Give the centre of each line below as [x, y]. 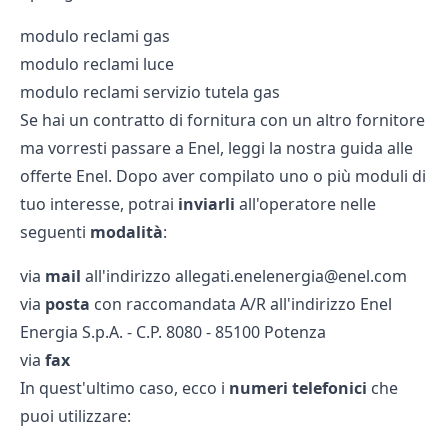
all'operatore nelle [305, 203]
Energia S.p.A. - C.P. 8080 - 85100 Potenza [173, 331]
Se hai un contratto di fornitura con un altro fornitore [222, 119]
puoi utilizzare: [75, 415]
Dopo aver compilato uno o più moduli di [269, 175]
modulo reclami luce [97, 63]
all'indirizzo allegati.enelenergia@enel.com [244, 275]
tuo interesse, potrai [99, 203]
